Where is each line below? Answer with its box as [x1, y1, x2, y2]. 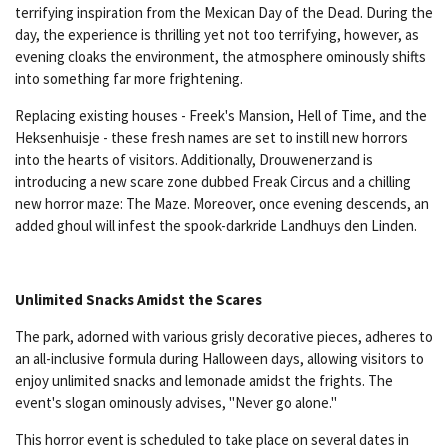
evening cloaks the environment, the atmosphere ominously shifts [15, 47, 426, 67]
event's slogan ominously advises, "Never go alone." [15, 393, 337, 413]
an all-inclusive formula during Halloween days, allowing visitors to [15, 349, 424, 369]
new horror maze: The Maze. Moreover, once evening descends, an [15, 194, 429, 214]
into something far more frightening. [15, 69, 243, 89]
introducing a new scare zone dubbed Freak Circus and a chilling [15, 172, 411, 192]
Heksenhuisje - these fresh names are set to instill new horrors [15, 128, 408, 148]
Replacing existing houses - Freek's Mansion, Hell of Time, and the [15, 106, 427, 126]
